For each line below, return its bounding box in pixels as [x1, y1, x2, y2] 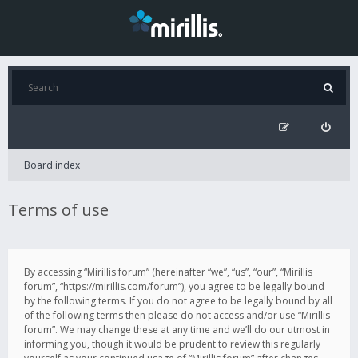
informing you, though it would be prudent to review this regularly [24, 337, 320, 351]
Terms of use [8, 199, 109, 221]
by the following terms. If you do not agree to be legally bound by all [24, 294, 332, 308]
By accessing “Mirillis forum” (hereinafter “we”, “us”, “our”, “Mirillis [24, 265, 312, 279]
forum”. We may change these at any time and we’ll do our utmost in [24, 323, 330, 336]
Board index [24, 158, 80, 172]
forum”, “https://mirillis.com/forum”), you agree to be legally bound [24, 280, 324, 293]
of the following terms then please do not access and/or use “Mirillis [24, 308, 330, 322]
